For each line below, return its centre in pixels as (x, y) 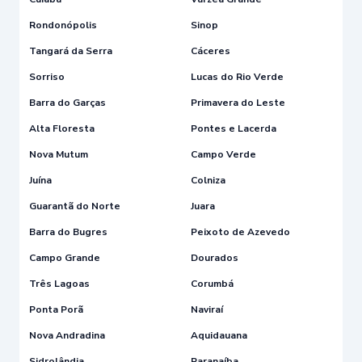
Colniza (208, 180)
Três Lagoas (59, 283)
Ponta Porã (56, 309)
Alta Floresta (62, 128)
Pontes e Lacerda (234, 128)
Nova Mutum (59, 154)
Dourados (215, 257)
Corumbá (212, 283)
